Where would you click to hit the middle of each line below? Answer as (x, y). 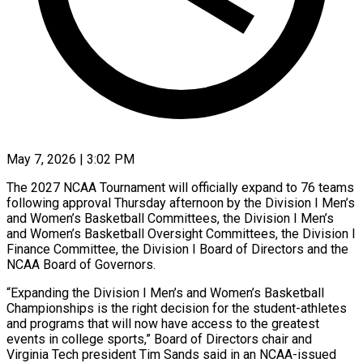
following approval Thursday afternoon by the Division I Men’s (181, 203)
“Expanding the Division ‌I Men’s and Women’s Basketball (165, 293)
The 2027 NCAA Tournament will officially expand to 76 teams (180, 187)
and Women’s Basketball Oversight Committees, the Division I (181, 233)
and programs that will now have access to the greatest (163, 323)
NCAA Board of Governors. (81, 264)
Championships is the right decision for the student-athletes (177, 308)
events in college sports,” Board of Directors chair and (159, 339)
